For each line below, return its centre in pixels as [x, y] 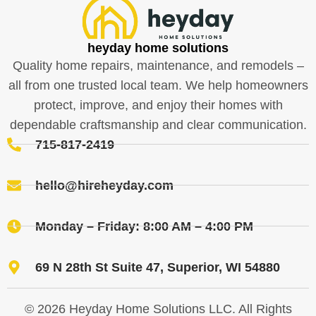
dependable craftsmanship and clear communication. [158, 124]
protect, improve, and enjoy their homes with [158, 105]
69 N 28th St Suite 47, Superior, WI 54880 [158, 267]
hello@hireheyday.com [104, 185]
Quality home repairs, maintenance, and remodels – [158, 65]
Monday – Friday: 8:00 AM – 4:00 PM [144, 226]
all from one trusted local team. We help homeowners [158, 85]
